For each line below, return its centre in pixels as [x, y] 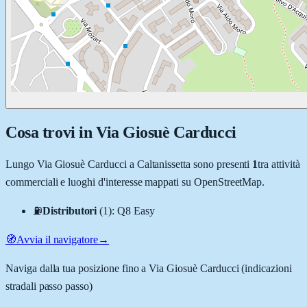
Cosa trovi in [51, 132]
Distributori [70, 210]
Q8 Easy [136, 210]
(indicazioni [265, 268]
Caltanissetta [164, 164]
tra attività [279, 164]
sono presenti [220, 164]
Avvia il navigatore [57, 239]
